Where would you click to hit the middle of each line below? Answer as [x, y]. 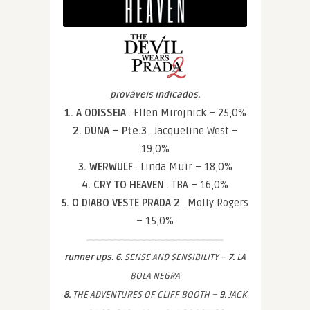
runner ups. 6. [93, 257]
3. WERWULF [107, 167]
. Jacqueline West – [193, 131]
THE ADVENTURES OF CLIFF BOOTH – [145, 295]
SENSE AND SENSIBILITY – [175, 257]
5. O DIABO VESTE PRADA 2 [122, 203]
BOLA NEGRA [155, 276]
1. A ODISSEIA [96, 113]
